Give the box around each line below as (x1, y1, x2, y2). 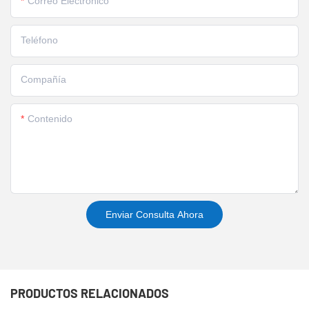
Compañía (21, 73, 66, 85)
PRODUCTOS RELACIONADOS (10, 286, 169, 301)
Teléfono (21, 34, 58, 46)
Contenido (28, 112, 72, 124)
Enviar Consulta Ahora (106, 208, 203, 220)
